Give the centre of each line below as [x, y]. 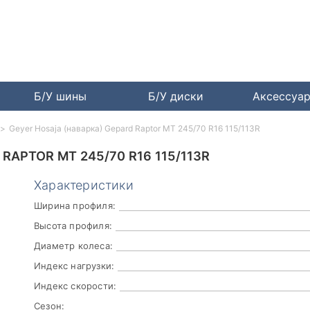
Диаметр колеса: [73, 246]
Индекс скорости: [75, 286]
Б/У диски [176, 97]
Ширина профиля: [75, 206]
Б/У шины [60, 97]
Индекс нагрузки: [74, 266]
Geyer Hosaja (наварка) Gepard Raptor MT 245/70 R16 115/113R [135, 129]
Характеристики [84, 185]
